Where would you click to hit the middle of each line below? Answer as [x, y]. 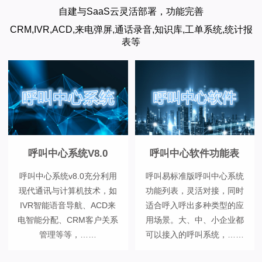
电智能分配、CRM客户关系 [68, 220]
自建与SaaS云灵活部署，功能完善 [131, 12]
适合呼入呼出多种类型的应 [194, 205]
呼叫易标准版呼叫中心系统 [194, 176]
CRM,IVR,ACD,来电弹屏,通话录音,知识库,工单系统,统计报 [131, 30]
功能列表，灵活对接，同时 [194, 190]
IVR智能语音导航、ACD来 [68, 205]
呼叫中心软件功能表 [195, 154]
